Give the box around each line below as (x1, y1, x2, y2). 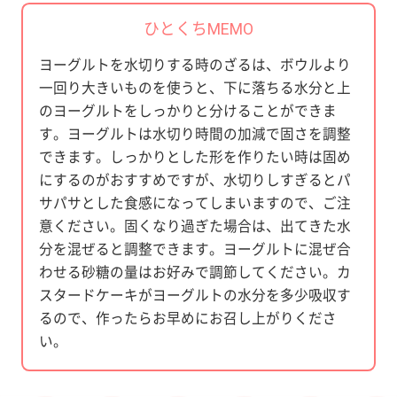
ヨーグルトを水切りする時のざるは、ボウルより (38, 57, 351, 74)
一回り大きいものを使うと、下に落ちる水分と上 (38, 80, 351, 97)
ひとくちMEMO (144, 19, 253, 39)
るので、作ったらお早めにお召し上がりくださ (38, 310, 337, 328)
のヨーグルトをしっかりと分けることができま (38, 103, 337, 121)
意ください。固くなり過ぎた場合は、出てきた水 (38, 218, 351, 236)
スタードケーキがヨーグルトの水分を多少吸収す (38, 287, 351, 305)
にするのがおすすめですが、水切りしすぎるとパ (38, 172, 351, 190)
